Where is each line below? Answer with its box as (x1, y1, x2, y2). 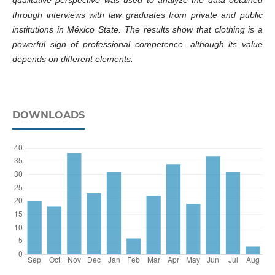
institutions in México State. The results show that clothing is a (12, 25, 263, 35)
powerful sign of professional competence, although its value (12, 39, 263, 50)
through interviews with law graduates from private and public (12, 10, 263, 20)
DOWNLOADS (12, 109, 85, 122)
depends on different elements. (12, 54, 133, 64)
